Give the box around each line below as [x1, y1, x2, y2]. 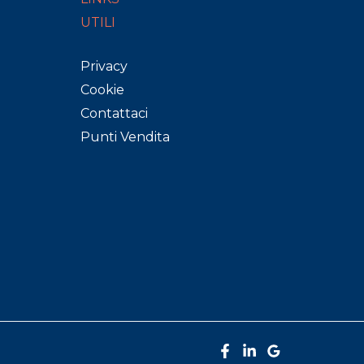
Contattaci [80, 106, 148, 121]
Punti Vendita [80, 129, 170, 145]
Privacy [80, 58, 128, 74]
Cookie [80, 82, 124, 97]
